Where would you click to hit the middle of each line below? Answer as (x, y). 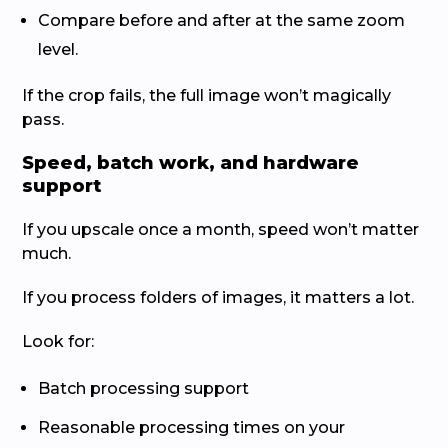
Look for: (58, 341)
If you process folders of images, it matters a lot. (218, 297)
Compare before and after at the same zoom (222, 20)
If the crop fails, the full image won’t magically (207, 95)
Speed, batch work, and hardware (191, 163)
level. (58, 49)
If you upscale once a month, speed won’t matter (221, 229)
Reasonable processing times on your (192, 427)
